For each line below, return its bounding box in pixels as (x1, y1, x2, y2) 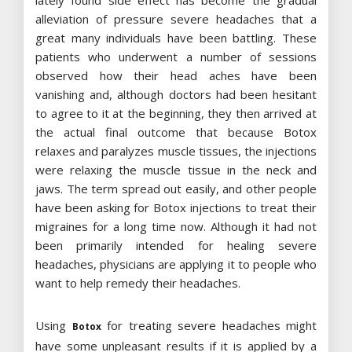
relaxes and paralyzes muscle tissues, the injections (35, 143, 317, 159)
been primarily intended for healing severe (35, 237, 317, 254)
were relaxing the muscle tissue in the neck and (35, 162, 317, 178)
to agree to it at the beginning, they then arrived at (35, 105, 317, 122)
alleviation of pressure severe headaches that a (35, 11, 317, 27)
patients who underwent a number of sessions (35, 49, 317, 65)
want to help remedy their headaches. (35, 275, 240, 291)
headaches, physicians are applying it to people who (35, 256, 317, 273)
